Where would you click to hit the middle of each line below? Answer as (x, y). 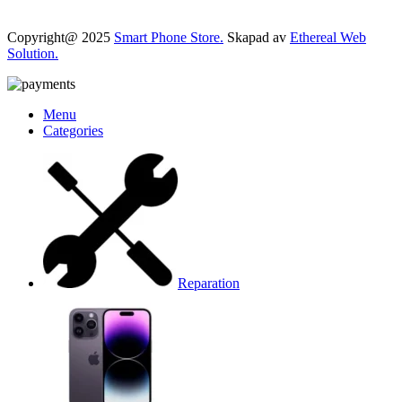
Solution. (33, 53)
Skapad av (257, 37)
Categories (73, 130)
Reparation (209, 283)
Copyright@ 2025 (61, 37)
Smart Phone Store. (169, 37)
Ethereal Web (328, 37)
